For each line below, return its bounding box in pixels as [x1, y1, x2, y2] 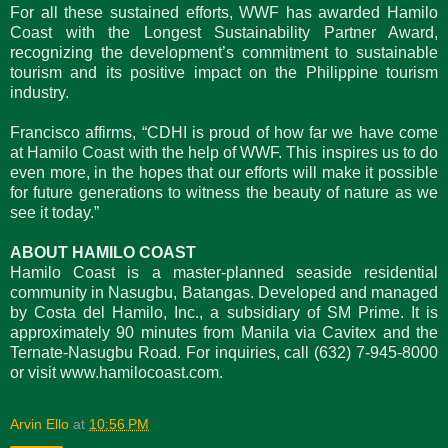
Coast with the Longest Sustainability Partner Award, [10, 23, 438, 41]
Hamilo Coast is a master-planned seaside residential [10, 263, 438, 281]
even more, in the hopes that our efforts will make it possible [10, 163, 438, 181]
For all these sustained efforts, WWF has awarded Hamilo [10, 3, 438, 21]
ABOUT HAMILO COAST [10, 243, 196, 261]
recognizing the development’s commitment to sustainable [10, 43, 438, 61]
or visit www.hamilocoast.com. [10, 363, 223, 381]
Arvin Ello [10, 415, 69, 432]
